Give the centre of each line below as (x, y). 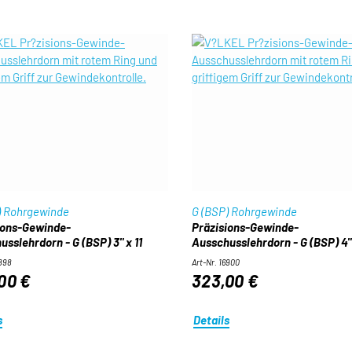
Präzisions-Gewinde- (245, 227)
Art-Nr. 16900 (215, 262)
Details (212, 319)
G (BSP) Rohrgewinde (244, 211)
